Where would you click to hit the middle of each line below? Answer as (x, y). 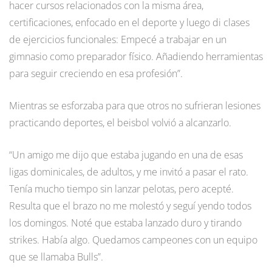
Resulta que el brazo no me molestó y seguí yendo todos (130, 206)
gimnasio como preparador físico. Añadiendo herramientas (136, 57)
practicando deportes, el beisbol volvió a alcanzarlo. (120, 123)
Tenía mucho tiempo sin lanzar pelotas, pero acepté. (121, 189)
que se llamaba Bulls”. (56, 257)
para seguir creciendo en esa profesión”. (96, 74)
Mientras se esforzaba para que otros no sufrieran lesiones (135, 106)
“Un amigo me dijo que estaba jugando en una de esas (126, 155)
